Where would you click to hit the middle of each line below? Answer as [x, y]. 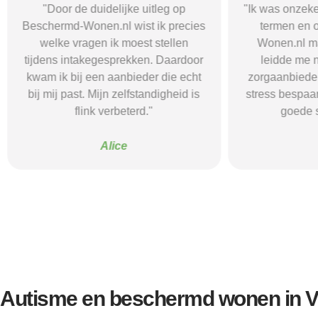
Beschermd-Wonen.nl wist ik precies [114, 26]
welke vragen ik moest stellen [114, 43]
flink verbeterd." [114, 111]
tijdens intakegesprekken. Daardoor [114, 60]
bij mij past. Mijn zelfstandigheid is [114, 94]
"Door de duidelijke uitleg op [114, 9]
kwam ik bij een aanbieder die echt [114, 77]
